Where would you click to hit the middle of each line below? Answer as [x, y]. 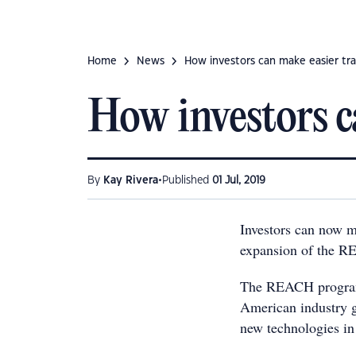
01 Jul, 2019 [239, 180]
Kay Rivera [131, 180]
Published [187, 180]
